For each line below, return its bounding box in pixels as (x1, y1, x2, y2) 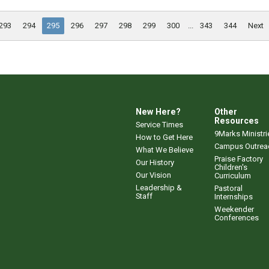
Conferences (214, 213, 259, 222)
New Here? (136, 106, 181, 116)
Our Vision (136, 170, 171, 180)
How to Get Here (136, 132, 193, 142)
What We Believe (136, 145, 193, 154)
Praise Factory (214, 154, 263, 163)
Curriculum (214, 171, 251, 180)
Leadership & (136, 183, 182, 192)
